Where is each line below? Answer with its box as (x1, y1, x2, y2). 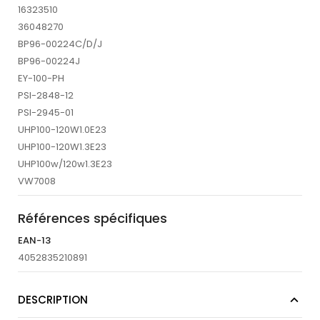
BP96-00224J (18, 54, 80, 69)
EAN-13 (18, 234, 51, 248)
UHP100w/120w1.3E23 (18, 157, 112, 171)
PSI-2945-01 (18, 106, 74, 120)
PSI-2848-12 (18, 89, 74, 103)
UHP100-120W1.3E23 (18, 140, 106, 154)
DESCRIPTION (18, 292, 88, 308)
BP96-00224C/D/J (18, 37, 102, 51)
